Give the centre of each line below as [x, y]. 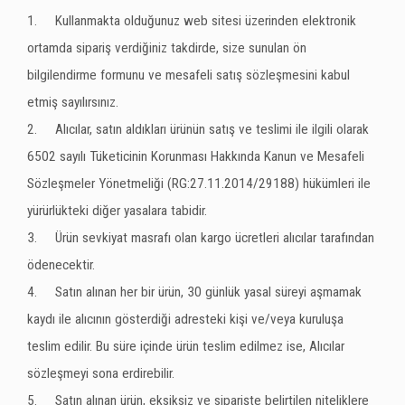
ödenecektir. [61, 265]
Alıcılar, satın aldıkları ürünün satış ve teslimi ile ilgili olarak [212, 129]
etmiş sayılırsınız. [73, 102]
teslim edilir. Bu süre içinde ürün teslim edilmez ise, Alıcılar [186, 346]
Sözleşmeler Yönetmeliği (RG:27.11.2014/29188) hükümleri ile [199, 184]
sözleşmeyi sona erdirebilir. [101, 373]
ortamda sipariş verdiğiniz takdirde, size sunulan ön [167, 48]
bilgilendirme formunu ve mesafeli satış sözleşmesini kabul [188, 75]
